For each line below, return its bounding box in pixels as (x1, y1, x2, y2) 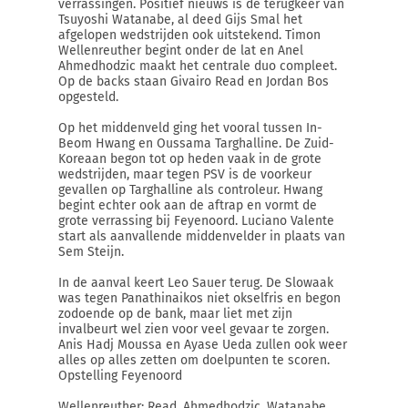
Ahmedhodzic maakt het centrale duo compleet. (58, 58, 337, 74)
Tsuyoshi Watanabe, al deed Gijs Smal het (58, 12, 302, 27)
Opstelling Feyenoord (58, 368, 182, 383)
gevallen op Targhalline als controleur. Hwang (58, 182, 322, 198)
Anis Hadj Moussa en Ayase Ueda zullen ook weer (58, 337, 347, 352)
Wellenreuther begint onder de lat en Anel (58, 43, 303, 58)
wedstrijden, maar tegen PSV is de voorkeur (58, 167, 311, 182)
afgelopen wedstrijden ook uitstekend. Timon (58, 27, 321, 43)
